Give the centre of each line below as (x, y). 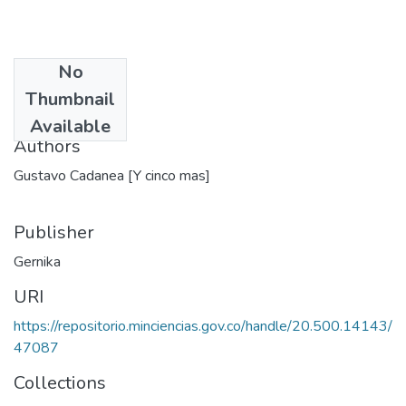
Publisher (54, 232)
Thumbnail (70, 99)
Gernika (37, 261)
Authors (47, 146)
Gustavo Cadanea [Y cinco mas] (112, 175)
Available (70, 126)
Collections (60, 382)
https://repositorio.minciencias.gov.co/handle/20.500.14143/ (203, 326)
